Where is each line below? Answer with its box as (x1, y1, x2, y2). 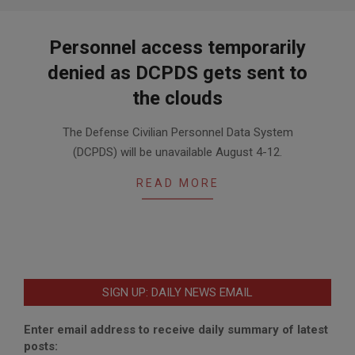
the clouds (132, 86, 223, 109)
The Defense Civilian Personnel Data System (62, 124, 293, 139)
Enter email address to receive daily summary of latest (24, 322, 328, 337)
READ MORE (136, 176, 219, 189)
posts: (24, 338, 58, 353)
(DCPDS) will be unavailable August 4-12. (73, 144, 282, 159)
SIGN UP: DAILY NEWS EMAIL (102, 284, 253, 300)
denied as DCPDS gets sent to (48, 61, 307, 84)
